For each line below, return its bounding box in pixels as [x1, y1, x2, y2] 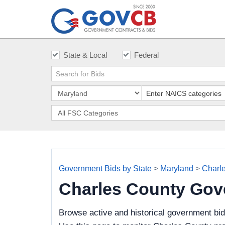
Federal [134, 51, 159, 59]
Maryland [160, 164, 193, 173]
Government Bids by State [59, 164, 152, 173]
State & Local [63, 51, 107, 59]
